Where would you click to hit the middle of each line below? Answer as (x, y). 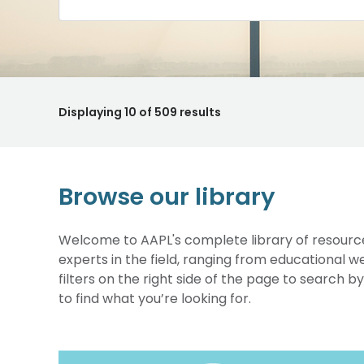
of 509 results (179, 112)
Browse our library (167, 197)
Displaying (91, 112)
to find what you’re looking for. (156, 299)
